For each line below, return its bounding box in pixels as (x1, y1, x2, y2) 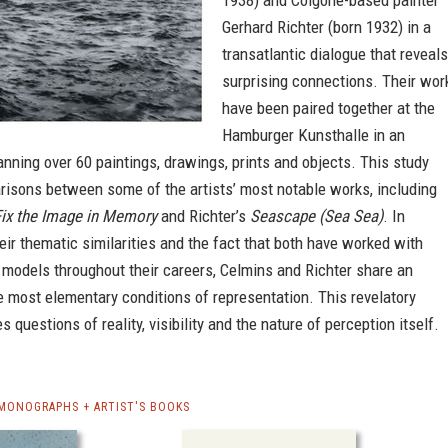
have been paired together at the (222, 98, 435, 118)
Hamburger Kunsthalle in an (222, 125, 405, 145)
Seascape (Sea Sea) (250, 206, 383, 226)
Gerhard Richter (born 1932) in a (222, 17, 431, 37)
